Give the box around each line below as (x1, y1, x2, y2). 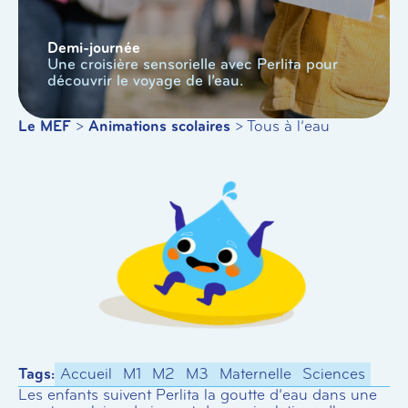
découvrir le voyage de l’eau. (47, 71, 243, 90)
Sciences (302, 364, 365, 383)
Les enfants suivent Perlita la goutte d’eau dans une (18, 385, 377, 404)
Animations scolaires (88, 117, 230, 136)
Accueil (60, 364, 112, 383)
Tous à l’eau (247, 117, 330, 136)
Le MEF (18, 117, 71, 136)
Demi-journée (47, 38, 140, 57)
